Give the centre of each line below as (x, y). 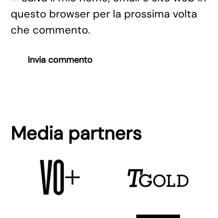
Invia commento (60, 60)
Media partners (76, 133)
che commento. (51, 30)
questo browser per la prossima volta (104, 14)
